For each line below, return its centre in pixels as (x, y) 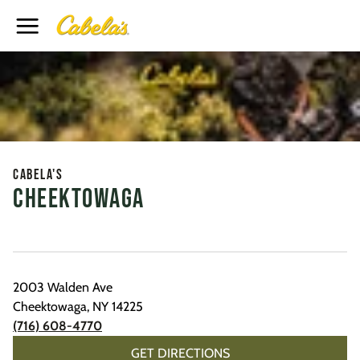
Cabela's (38, 175)
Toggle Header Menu (57, 21)
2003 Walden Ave (63, 287)
